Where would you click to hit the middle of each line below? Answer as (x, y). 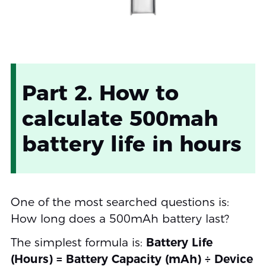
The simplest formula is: (78, 242)
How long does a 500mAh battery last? (120, 218)
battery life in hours (132, 143)
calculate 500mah (120, 118)
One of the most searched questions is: (120, 202)
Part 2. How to (100, 92)
